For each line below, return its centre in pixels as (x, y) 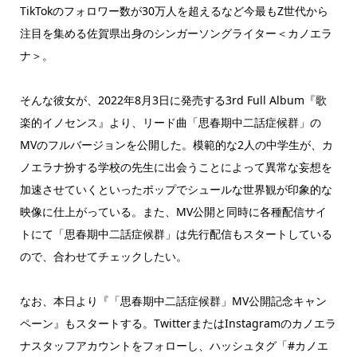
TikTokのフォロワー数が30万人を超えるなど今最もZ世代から (174, 11)
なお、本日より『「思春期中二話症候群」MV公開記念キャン (173, 301)
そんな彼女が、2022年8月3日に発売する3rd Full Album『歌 (173, 100)
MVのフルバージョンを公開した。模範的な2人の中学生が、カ (176, 145)
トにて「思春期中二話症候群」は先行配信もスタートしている (176, 234)
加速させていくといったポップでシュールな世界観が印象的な (176, 190)
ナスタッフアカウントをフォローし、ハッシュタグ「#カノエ (174, 346)
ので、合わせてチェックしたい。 (103, 257)
